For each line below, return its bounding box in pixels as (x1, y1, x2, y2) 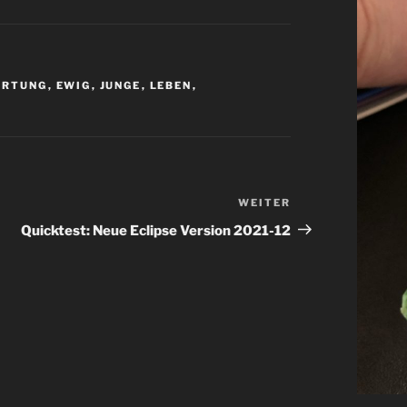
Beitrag (290, 217, 343, 235)
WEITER (238, 195, 292, 209)
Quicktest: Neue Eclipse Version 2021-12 (21, 222, 292, 239)
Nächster (290, 195, 356, 213)
